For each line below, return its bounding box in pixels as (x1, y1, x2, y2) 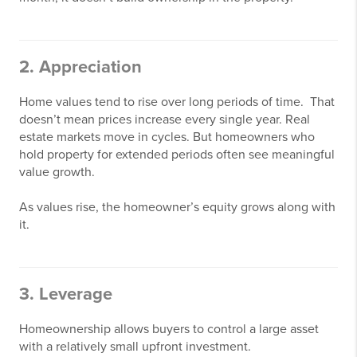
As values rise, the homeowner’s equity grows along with (19, 199, 335, 215)
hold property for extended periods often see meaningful (19, 147, 335, 163)
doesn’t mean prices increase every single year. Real (19, 112, 310, 127)
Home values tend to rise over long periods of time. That (19, 94, 335, 110)
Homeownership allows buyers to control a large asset (19, 321, 319, 337)
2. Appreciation (19, 57, 142, 77)
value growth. (19, 164, 95, 180)
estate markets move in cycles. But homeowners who (19, 129, 315, 145)
